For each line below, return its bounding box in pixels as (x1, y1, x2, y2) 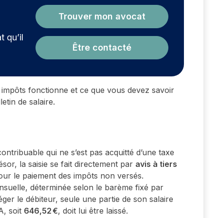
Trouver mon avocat (58, 11, 146, 22)
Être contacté (73, 42, 132, 53)
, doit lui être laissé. (58, 206, 128, 216)
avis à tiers (135, 159, 177, 169)
